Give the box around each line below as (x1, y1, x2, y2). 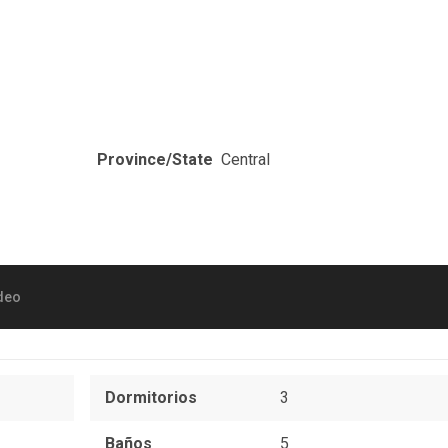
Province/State (96, 149, 213, 169)
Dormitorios (104, 387, 197, 407)
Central (220, 149, 270, 169)
